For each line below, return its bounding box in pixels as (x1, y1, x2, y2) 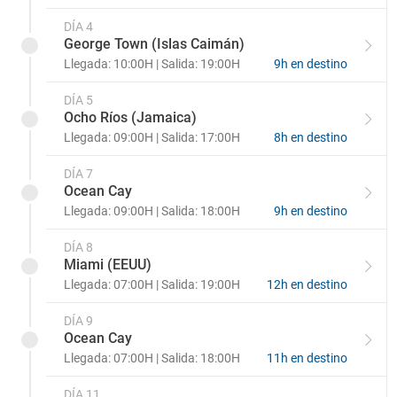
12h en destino (267, 277, 348, 292)
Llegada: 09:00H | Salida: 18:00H (64, 204, 240, 218)
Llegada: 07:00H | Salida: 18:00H (64, 351, 240, 365)
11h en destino (267, 351, 348, 365)
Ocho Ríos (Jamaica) (64, 109, 197, 126)
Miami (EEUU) (64, 256, 152, 273)
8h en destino (274, 130, 348, 144)
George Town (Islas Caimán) (64, 35, 245, 52)
